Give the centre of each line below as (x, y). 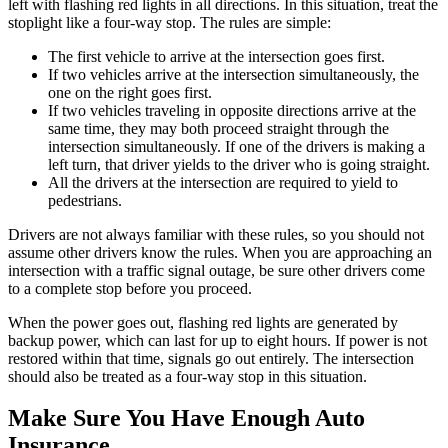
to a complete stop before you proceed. (130, 288)
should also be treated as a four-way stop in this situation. (187, 376)
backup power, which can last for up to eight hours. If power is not (217, 340)
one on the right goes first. (130, 92)
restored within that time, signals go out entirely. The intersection (211, 358)
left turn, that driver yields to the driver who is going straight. (239, 164)
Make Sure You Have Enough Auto (186, 418)
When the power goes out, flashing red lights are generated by (203, 322)
